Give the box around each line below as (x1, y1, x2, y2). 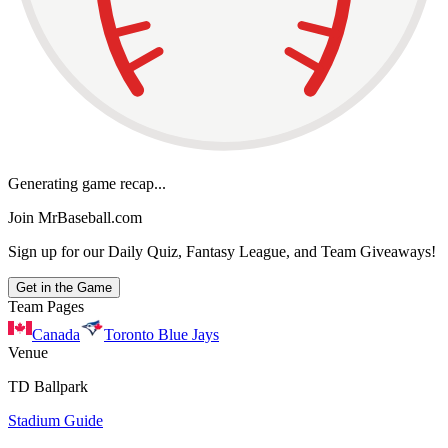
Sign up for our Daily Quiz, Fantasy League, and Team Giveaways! (8, 242, 436, 260)
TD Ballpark (8, 377, 88, 395)
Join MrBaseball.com (8, 208, 142, 226)
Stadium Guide (8, 411, 103, 429)
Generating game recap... (8, 174, 166, 192)
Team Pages (8, 297, 84, 315)
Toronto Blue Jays (104, 325, 219, 343)
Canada (32, 325, 80, 343)
